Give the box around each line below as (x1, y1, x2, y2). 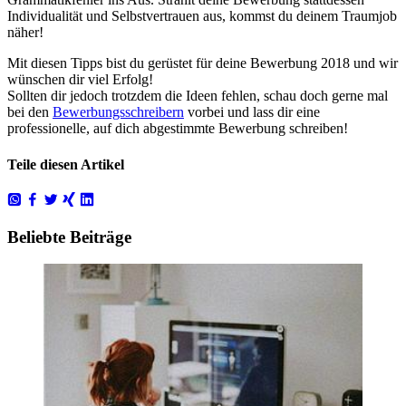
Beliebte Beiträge (7, 227, 131, 246)
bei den (7, 104, 53, 121)
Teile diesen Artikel (7, 156, 124, 172)
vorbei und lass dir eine (184, 104, 320, 121)
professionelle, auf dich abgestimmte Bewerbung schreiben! (7, 121, 348, 137)
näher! (7, 24, 43, 41)
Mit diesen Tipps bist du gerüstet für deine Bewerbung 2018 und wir (7, 55, 398, 72)
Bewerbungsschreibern (53, 104, 184, 121)
